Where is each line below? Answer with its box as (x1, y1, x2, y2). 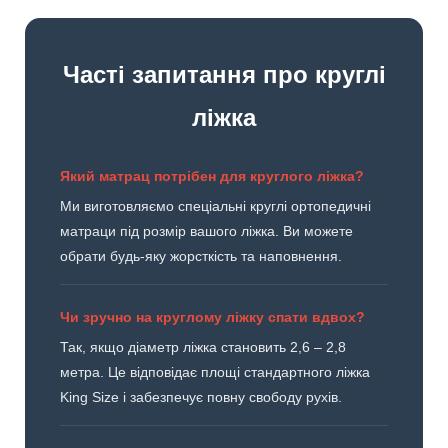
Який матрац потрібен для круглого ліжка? (60, 168, 364, 185)
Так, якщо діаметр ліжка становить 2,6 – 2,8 (60, 339, 346, 356)
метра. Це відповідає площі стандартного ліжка (60, 364, 370, 381)
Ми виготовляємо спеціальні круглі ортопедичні (60, 198, 371, 215)
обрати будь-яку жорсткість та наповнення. (60, 248, 342, 265)
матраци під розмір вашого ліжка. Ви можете (60, 223, 353, 240)
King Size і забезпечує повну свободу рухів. (60, 389, 342, 406)
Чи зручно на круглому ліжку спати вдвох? (60, 309, 365, 326)
